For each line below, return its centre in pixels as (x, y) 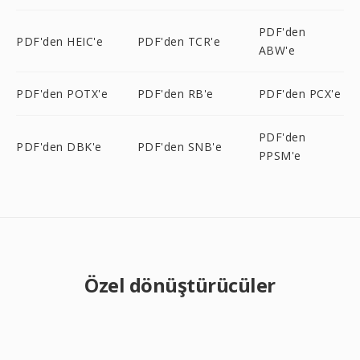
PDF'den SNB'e (180, 146)
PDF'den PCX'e (300, 94)
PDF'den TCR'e (179, 41)
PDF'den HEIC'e (59, 41)
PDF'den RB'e (175, 94)
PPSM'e (280, 155)
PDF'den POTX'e (62, 94)
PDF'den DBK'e (59, 146)
